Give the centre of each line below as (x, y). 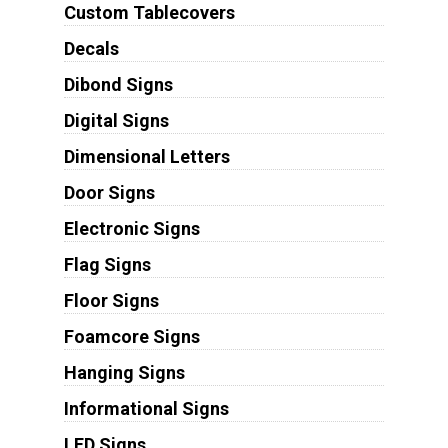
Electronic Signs (131, 228)
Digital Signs (116, 120)
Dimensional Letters (146, 156)
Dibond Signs (118, 84)
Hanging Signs (124, 372)
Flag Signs (107, 264)
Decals (91, 48)
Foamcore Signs (131, 336)
